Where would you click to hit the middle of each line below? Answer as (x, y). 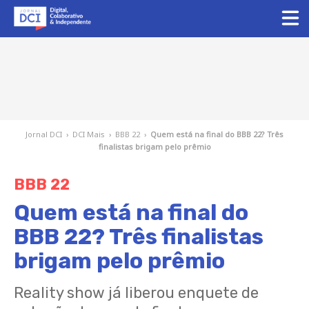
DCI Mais (89, 134)
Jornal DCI (44, 134)
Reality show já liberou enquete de (136, 293)
